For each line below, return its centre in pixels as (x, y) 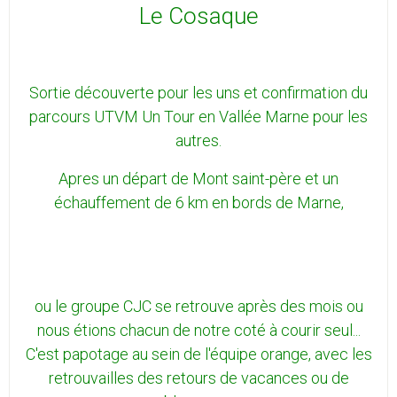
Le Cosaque (198, 16)
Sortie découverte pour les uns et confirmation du (198, 93)
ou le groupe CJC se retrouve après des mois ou (198, 307)
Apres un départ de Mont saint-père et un (198, 179)
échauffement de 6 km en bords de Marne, (198, 203)
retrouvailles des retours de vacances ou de (198, 378)
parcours (62, 117)
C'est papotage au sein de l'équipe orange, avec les (198, 354)
